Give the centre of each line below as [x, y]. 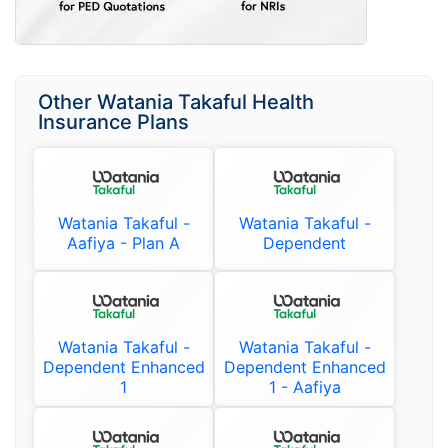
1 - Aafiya [304, 386]
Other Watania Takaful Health [176, 101]
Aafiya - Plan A [123, 242]
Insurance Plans [113, 121]
